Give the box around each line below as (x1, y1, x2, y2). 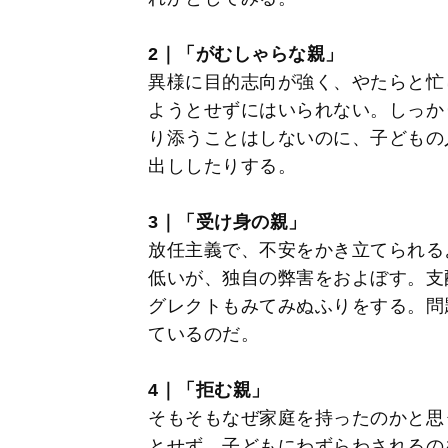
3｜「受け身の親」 (148, 211, 307, 232)
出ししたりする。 (148, 155, 296, 176)
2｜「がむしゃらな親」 (148, 43, 344, 64)
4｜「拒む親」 (148, 379, 270, 400)
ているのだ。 (148, 323, 259, 344)
